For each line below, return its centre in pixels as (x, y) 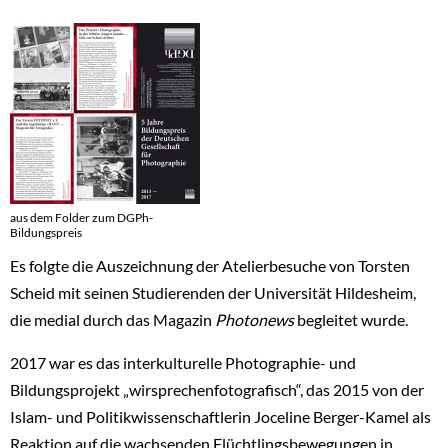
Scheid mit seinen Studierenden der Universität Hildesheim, (213, 292)
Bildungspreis (46, 232)
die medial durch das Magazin (112, 319)
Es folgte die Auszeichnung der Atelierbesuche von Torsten (210, 265)
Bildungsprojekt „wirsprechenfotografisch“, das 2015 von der (217, 389)
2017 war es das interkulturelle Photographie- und (183, 362)
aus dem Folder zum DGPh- (81, 217)
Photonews (254, 319)
